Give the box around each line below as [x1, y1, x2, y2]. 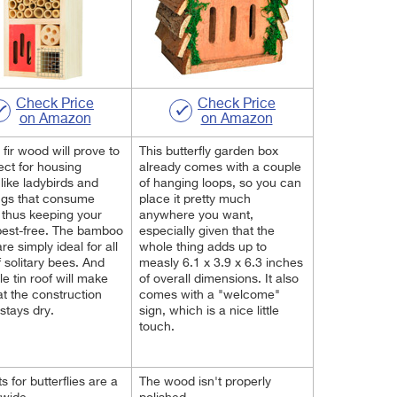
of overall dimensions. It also [139, 273, 299, 285]
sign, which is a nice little [139, 305, 279, 317]
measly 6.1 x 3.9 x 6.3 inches [139, 257, 303, 269]
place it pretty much [139, 193, 251, 206]
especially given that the [139, 225, 275, 237]
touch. [139, 321, 178, 333]
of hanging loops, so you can [139, 177, 301, 190]
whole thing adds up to [139, 241, 267, 253]
